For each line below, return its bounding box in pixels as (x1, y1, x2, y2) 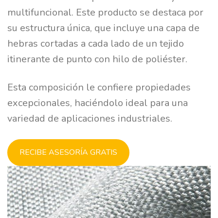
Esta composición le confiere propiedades (7, 80, 191, 94)
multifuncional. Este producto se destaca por (7, 5, 203, 19)
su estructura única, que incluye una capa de (7, 21, 200, 35)
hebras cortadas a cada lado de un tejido (7, 36, 184, 50)
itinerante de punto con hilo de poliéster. (7, 52, 187, 66)
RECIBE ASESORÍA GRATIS (19, 146, 117, 158)
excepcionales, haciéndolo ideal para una (7, 96, 188, 109)
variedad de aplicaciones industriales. (7, 111, 172, 125)
